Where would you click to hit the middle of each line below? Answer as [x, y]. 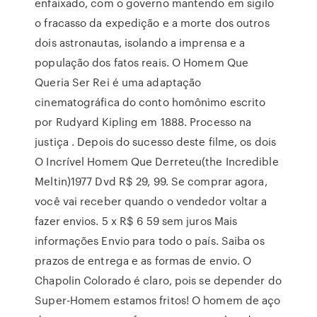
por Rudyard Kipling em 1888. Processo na [143, 122]
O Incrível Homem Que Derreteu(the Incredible [157, 161]
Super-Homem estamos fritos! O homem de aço [158, 300]
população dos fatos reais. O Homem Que [142, 62]
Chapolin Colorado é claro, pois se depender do [158, 280]
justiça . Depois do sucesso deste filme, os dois [156, 142]
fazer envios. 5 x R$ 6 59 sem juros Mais [136, 221]
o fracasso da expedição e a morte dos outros [152, 23]
